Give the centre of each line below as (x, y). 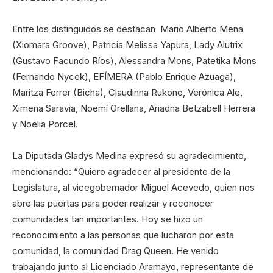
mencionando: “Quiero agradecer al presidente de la (121, 171)
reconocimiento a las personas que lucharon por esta (123, 235)
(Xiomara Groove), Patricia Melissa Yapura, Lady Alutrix (127, 44)
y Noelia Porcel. (45, 124)
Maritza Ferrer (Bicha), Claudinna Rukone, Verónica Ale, (127, 92)
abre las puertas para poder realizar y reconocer (113, 203)
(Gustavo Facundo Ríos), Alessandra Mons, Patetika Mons (134, 60)
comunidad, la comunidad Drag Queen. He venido (115, 250)
